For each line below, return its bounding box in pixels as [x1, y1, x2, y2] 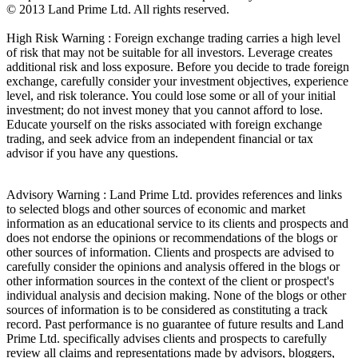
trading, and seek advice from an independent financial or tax [6, 132, 313, 146]
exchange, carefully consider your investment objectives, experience [6, 74, 348, 89]
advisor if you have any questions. [6, 146, 178, 161]
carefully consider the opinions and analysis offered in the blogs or [6, 260, 340, 274]
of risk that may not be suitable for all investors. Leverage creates [6, 46, 332, 60]
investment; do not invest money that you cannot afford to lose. [6, 103, 323, 117]
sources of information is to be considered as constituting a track [6, 303, 328, 317]
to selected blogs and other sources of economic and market [6, 202, 305, 217]
